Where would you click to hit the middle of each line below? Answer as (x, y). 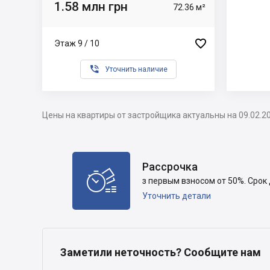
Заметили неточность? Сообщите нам (161, 252)
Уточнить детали (177, 196)
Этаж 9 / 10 (77, 43)
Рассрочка (170, 166)
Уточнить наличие (136, 69)
